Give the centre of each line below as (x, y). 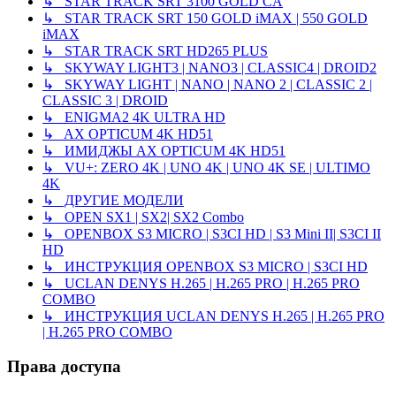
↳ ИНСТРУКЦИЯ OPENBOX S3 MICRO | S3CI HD (205, 267)
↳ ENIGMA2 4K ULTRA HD (134, 118)
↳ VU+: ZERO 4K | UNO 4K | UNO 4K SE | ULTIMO (206, 168)
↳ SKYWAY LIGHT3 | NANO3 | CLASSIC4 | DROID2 (209, 68)
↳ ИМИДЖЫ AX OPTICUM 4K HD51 (164, 151)
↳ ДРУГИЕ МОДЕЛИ (113, 201)
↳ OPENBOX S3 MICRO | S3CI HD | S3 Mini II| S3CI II (212, 234)
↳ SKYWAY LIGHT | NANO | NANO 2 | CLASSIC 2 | (207, 85)
